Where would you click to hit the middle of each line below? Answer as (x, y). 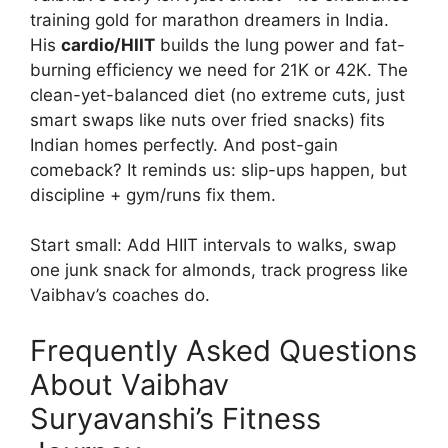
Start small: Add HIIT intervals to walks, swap (213, 245)
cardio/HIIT (108, 44)
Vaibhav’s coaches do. (120, 295)
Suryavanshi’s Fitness (175, 418)
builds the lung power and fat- (280, 44)
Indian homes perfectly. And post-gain (184, 144)
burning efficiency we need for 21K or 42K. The (219, 69)
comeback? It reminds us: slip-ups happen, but (218, 169)
